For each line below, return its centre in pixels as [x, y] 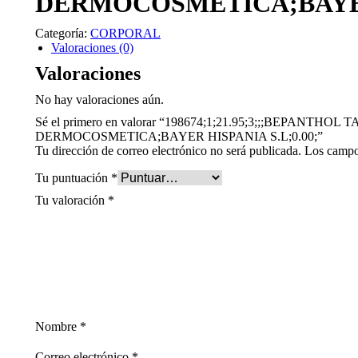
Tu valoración [72, 200]
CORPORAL [125, 33]
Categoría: [63, 33]
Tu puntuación [73, 178]
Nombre [58, 326]
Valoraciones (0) [92, 48]
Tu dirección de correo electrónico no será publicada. [168, 151]
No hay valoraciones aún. [99, 99]
